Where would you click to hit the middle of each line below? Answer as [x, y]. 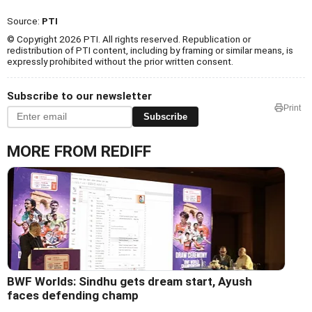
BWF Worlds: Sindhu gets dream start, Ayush [130, 281]
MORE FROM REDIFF [79, 151]
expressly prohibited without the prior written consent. [120, 61]
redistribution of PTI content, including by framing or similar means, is [150, 50]
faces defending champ [73, 295]
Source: [24, 21]
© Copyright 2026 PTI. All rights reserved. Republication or [129, 39]
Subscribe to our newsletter [79, 96]
